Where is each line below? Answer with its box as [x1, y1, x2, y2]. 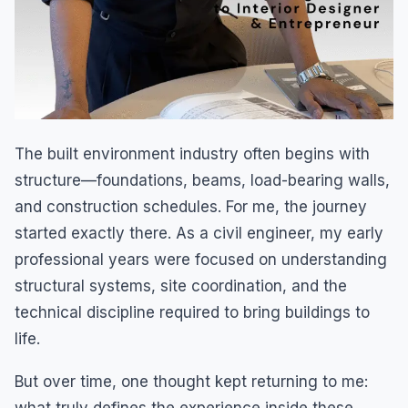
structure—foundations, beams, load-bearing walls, [15, 171, 390, 189]
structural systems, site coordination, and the [15, 277, 347, 295]
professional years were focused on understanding [15, 250, 387, 269]
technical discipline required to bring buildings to [15, 303, 370, 321]
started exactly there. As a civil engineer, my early [15, 224, 383, 242]
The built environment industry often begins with [15, 145, 370, 163]
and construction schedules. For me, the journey [15, 198, 367, 216]
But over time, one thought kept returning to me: [15, 372, 368, 391]
